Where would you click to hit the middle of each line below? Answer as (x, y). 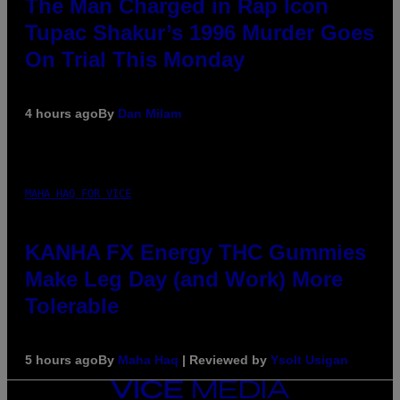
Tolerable (72, 306)
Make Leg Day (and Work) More (184, 279)
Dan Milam (150, 114)
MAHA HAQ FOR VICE (78, 194)
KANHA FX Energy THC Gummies (196, 253)
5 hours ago (62, 360)
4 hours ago (62, 114)
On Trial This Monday (135, 60)
